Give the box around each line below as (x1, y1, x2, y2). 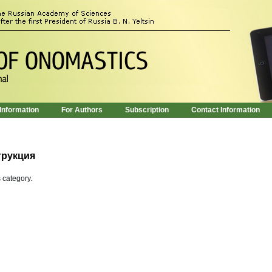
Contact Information (191, 106, 260, 114)
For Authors (61, 106, 103, 114)
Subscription (125, 106, 169, 114)
